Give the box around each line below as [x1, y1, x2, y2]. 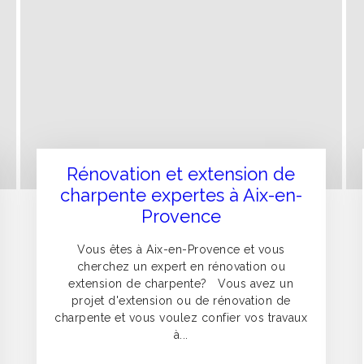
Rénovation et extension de [67, 163, 296, 185]
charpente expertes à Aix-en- [59, 184, 302, 206]
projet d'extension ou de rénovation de [71, 294, 291, 308]
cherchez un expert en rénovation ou [76, 260, 286, 274]
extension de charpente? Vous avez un [68, 277, 294, 291]
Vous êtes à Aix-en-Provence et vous [77, 243, 285, 257]
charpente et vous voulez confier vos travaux [54, 311, 308, 325]
